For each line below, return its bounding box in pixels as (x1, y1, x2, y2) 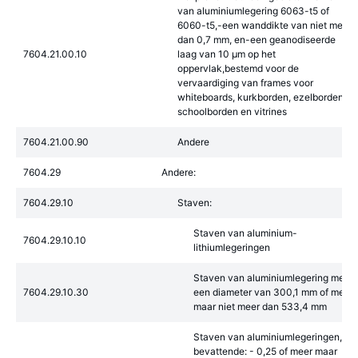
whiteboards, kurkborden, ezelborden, (177, 91, 346, 103)
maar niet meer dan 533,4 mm (193, 300, 327, 312)
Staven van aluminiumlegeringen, (193, 331, 342, 343)
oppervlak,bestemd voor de (177, 62, 299, 74)
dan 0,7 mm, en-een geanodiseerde (177, 34, 336, 46)
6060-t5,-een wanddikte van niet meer (177, 19, 352, 31)
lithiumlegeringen (193, 241, 270, 253)
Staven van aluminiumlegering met (193, 272, 348, 284)
